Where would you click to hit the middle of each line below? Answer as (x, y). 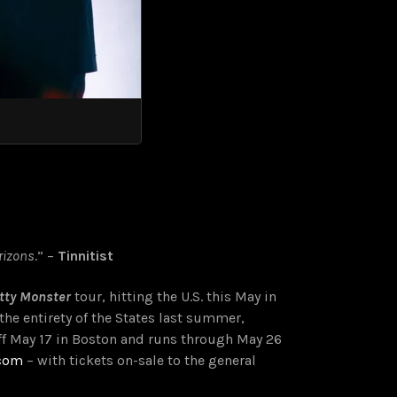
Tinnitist (86, 256)
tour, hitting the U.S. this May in (174, 297)
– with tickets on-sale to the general (140, 361)
